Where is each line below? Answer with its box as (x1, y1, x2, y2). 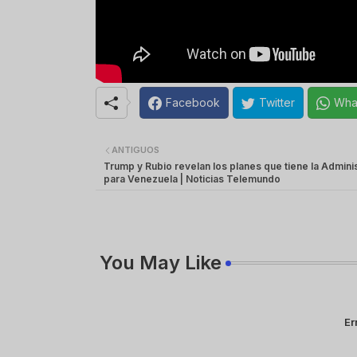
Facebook (165, 96, 220, 110)
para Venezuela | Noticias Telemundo (103, 172, 280, 185)
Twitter (258, 96, 295, 110)
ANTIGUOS (111, 144, 159, 156)
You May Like (99, 250, 222, 274)
